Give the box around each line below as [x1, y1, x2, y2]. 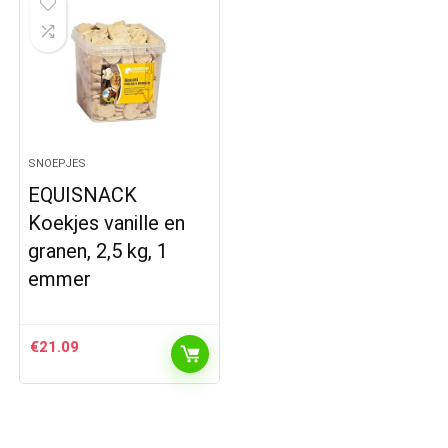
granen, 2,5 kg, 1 [28, 238, 169, 263]
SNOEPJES [28, 156, 87, 170]
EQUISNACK [28, 182, 138, 207]
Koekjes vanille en [28, 210, 186, 235]
